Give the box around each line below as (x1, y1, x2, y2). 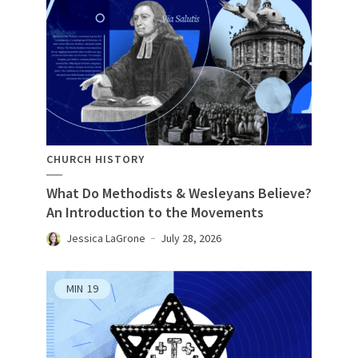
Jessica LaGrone (66, 230, 145, 245)
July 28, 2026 (161, 230, 221, 245)
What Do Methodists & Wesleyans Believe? (46, 183, 312, 202)
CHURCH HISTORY (46, 151, 145, 166)
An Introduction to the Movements (46, 202, 264, 221)
